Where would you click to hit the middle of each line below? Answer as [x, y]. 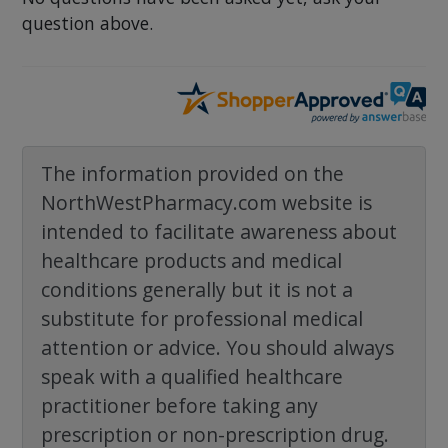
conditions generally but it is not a [196, 289]
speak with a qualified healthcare [191, 376]
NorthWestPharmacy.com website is [206, 202]
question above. [87, 22]
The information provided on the [192, 173]
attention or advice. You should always [217, 347]
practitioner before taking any [179, 405]
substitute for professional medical [201, 318]
